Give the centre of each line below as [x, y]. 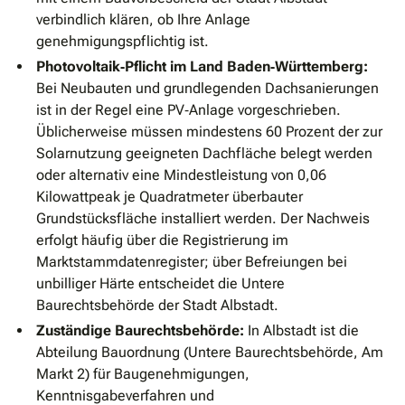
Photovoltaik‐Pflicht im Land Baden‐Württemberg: [202, 67]
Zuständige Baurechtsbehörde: [140, 331]
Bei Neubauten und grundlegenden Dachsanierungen [207, 89]
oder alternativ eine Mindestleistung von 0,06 [181, 175]
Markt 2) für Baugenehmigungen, [143, 374]
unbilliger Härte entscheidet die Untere [160, 284]
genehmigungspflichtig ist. [122, 42]
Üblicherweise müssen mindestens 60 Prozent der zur [209, 132]
